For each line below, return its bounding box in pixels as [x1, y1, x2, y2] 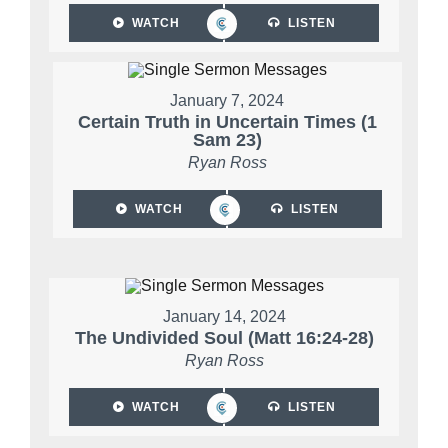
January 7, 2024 [170, 92, 285, 110]
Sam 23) [192, 130, 262, 151]
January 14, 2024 [162, 308, 286, 326]
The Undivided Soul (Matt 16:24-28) [74, 328, 374, 349]
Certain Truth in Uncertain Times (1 [77, 112, 377, 133]
